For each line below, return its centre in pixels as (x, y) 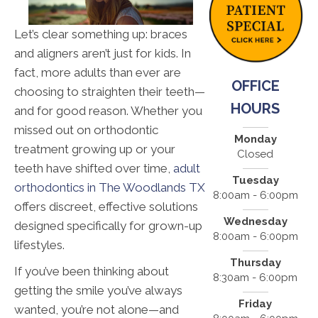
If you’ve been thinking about (92, 272)
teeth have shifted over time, (94, 169)
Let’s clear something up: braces (101, 34)
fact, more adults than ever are (98, 73)
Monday (255, 139)
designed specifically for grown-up (108, 226)
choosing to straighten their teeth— (110, 92)
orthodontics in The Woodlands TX (110, 188)
